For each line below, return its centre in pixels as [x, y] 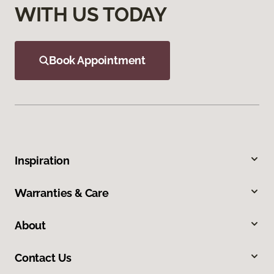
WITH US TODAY [91, 15]
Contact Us [43, 258]
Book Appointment [98, 61]
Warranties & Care [62, 193]
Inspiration [43, 161]
